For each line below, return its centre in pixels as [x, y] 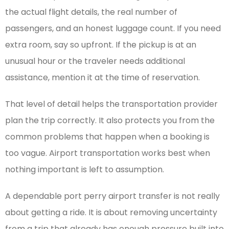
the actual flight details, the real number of [91, 12]
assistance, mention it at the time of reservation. [102, 78]
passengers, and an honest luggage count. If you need [113, 29]
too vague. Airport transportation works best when [108, 153]
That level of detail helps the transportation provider [111, 104]
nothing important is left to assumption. [85, 170]
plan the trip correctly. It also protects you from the [110, 121]
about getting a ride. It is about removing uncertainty [111, 213]
